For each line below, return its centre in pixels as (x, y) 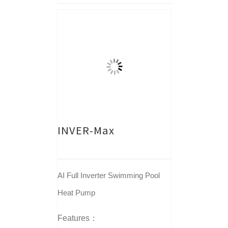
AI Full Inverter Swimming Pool (108, 175)
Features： (77, 218)
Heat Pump (76, 193)
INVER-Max (86, 130)
